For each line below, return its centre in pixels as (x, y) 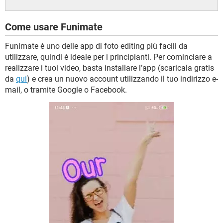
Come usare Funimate (54, 27)
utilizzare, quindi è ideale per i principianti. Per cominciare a (109, 57)
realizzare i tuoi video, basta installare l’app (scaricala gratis (110, 68)
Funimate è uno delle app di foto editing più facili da (96, 46)
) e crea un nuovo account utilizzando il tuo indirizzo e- (122, 79)
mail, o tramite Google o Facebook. (66, 90)
